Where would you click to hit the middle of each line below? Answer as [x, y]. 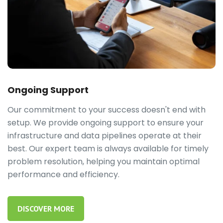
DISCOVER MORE [46, 208]
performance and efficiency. [63, 174]
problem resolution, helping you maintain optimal [104, 161]
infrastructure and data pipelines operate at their [105, 135]
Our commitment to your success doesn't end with [107, 110]
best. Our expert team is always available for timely [108, 148]
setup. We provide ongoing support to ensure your [106, 122]
